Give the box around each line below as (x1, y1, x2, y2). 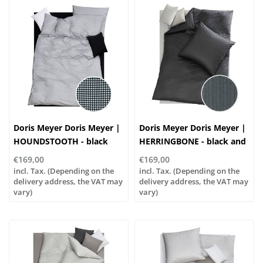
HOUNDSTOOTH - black (14, 135, 108, 147)
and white (14, 149, 54, 160)
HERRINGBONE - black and (139, 135, 246, 147)
